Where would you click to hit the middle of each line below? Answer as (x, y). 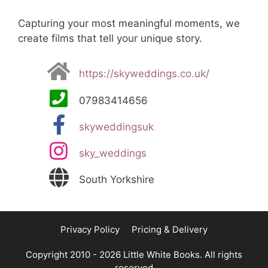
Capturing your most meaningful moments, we (129, 24)
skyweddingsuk (116, 127)
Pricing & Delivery (170, 230)
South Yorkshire (117, 179)
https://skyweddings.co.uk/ (144, 74)
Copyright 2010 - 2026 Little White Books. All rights (134, 255)
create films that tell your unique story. (110, 39)
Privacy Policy (90, 230)
